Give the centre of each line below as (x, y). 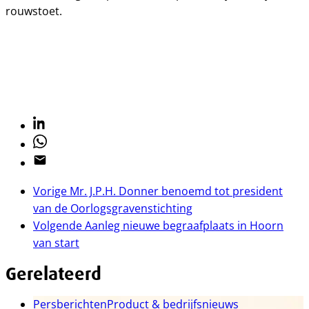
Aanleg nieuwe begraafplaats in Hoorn (184, 226)
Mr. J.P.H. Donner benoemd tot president (176, 191)
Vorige (50, 191)
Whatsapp (59, 142)
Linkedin (54, 123)
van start (56, 243)
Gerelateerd (53, 274)
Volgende (58, 226)
